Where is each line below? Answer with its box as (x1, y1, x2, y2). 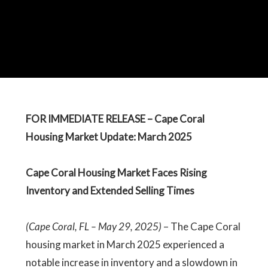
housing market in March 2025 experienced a (25, 238, 224, 251)
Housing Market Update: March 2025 (25, 130, 192, 143)
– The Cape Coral (161, 220, 240, 233)
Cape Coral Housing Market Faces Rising (25, 166, 207, 179)
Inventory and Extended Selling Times (25, 184, 194, 197)
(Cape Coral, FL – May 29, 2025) (25, 220, 162, 233)
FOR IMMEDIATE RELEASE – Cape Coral (25, 112, 205, 125)
